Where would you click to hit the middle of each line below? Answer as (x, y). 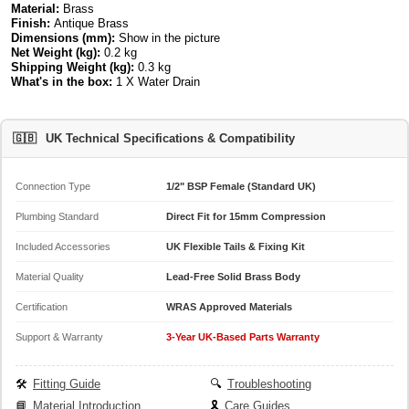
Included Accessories (63, 247)
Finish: (31, 23)
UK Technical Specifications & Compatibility (170, 139)
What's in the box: (62, 81)
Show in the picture (168, 37)
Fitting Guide (67, 384)
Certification (42, 307)
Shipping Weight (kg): (73, 67)
